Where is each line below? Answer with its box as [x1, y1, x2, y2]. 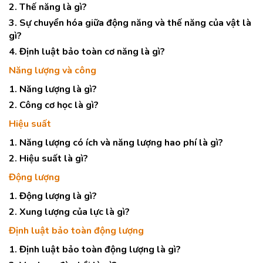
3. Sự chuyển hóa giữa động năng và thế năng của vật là [9, 16, 251, 29]
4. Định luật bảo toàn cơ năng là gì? [9, 45, 165, 58]
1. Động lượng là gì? [9, 190, 97, 203]
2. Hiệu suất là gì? [9, 152, 88, 165]
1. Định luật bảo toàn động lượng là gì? [9, 243, 181, 256]
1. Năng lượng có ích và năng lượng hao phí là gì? [9, 136, 223, 149]
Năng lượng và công [9, 64, 96, 77]
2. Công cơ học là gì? [9, 99, 99, 112]
